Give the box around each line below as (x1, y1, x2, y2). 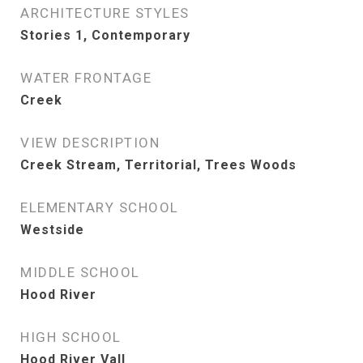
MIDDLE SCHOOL (20, 264, 140, 280)
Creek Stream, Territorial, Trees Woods (20, 157, 297, 173)
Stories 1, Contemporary (20, 28, 190, 43)
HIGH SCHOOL (20, 329, 122, 345)
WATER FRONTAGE (20, 70, 152, 86)
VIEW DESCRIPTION (20, 135, 160, 151)
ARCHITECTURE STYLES (20, 5, 190, 21)
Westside (20, 222, 84, 237)
